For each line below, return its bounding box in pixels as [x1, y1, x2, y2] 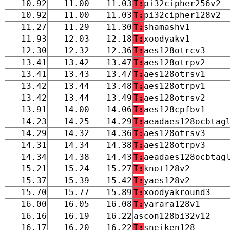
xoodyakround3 [144, 187, 210, 197]
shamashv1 [144, 22, 190, 32]
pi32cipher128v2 [144, 10, 221, 20]
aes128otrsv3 [144, 128, 205, 138]
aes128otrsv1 [144, 69, 205, 79]
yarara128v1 [144, 199, 200, 209]
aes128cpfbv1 [144, 104, 205, 114]
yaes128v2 [144, 175, 190, 185]
